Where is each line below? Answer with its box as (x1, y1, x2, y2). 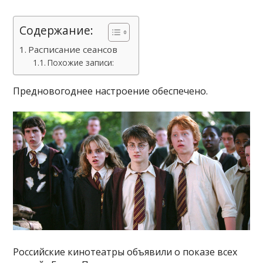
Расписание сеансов (28, 43, 118, 55)
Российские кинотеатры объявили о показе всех (13, 245, 238, 258)
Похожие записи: (47, 57, 114, 68)
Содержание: (19, 22, 94, 38)
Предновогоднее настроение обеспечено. (13, 85, 208, 97)
